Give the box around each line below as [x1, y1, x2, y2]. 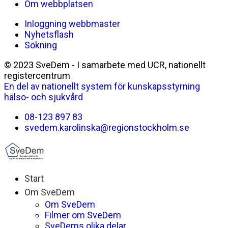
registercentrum [4, 70, 70, 81]
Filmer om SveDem [45, 210, 121, 221]
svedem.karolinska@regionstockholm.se [24, 122, 189, 133]
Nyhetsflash [24, 29, 74, 40]
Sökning [24, 40, 57, 51]
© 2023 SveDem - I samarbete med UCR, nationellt [4, 60, 206, 71]
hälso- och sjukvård [4, 92, 83, 103]
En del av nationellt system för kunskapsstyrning [4, 81, 200, 92]
